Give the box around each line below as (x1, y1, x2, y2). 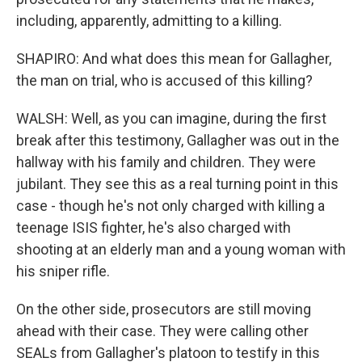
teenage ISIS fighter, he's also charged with (16, 219, 291, 236)
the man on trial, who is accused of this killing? (16, 72, 313, 89)
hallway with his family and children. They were (16, 154, 316, 170)
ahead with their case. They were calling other (16, 322, 309, 339)
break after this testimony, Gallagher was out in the (16, 132, 339, 149)
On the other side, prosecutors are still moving (16, 301, 311, 318)
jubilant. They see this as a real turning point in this (16, 175, 339, 192)
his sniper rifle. (16, 263, 110, 280)
